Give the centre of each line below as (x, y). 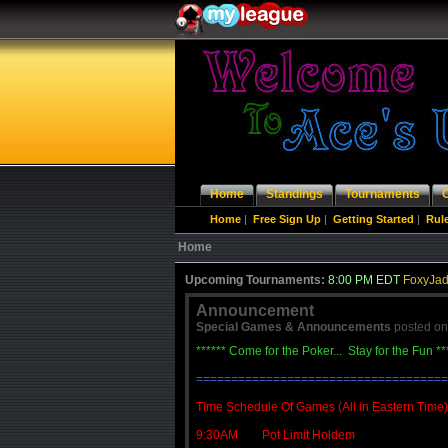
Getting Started (373, 219)
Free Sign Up (287, 219)
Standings (294, 194)
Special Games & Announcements (293, 327)
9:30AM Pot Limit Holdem (275, 435)
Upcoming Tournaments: (255, 280)
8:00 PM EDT (365, 280)
